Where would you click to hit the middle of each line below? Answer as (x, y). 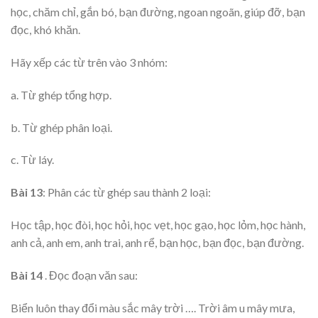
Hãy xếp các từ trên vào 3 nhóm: (89, 62)
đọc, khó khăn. (45, 30)
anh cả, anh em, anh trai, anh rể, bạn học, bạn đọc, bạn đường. (157, 243)
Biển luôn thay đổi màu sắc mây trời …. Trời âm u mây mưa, (153, 307)
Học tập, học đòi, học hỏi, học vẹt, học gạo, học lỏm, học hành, (158, 225)
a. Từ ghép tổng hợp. (61, 94)
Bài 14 (27, 275)
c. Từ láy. (32, 160)
